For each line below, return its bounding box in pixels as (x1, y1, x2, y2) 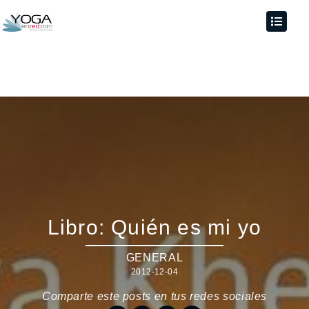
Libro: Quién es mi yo (47, 216, 262, 239)
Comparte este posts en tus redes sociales (41, 290, 268, 302)
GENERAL (126, 252, 183, 263)
